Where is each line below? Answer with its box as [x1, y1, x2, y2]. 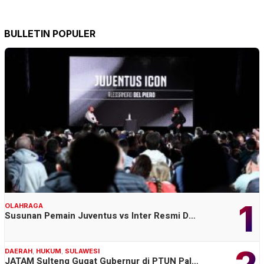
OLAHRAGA [5, 201, 43, 210]
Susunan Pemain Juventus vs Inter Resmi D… [5, 209, 196, 222]
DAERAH [5, 246, 32, 255]
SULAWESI [65, 246, 100, 255]
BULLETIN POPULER [4, 28, 95, 39]
